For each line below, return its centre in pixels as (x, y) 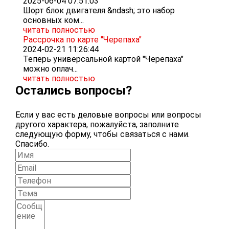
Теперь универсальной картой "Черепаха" (103, 59)
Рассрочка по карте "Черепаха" (82, 40)
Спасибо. (32, 144)
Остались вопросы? (74, 91)
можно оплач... (50, 69)
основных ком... (53, 20)
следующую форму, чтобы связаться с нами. (102, 134)
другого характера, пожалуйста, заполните (97, 125)
